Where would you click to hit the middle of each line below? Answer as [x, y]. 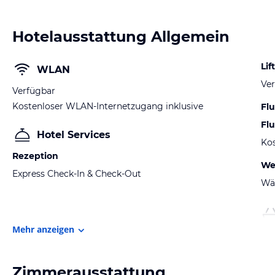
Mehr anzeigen [43, 229]
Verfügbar [34, 91]
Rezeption [35, 156]
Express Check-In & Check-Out [77, 174]
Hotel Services [74, 135]
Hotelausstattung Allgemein [121, 37]
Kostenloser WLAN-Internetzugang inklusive [108, 106]
